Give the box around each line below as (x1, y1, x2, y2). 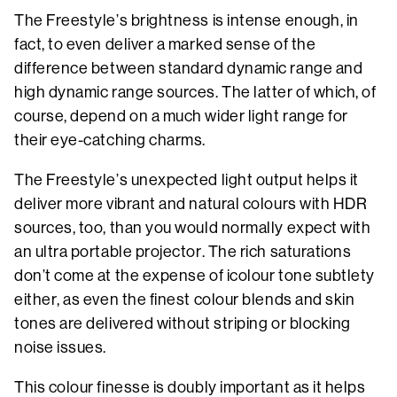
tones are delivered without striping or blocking (14, 314, 351, 332)
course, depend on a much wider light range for (14, 106, 348, 125)
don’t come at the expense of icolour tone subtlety (14, 266, 376, 284)
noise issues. (14, 338, 110, 356)
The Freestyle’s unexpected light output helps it (14, 170, 359, 189)
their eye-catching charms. (14, 130, 206, 149)
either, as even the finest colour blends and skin (14, 290, 355, 308)
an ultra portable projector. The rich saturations (14, 242, 352, 261)
